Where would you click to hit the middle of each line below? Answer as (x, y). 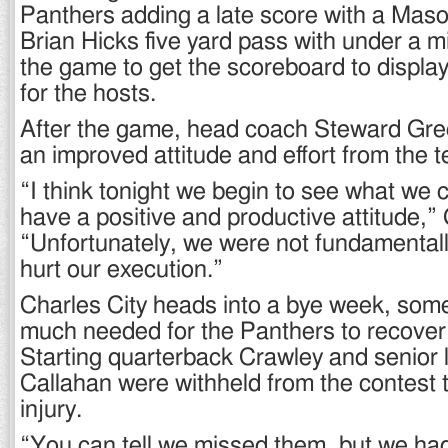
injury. (51, 410)
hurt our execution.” (121, 270)
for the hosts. (88, 94)
